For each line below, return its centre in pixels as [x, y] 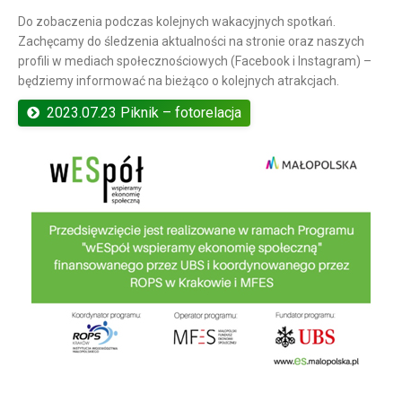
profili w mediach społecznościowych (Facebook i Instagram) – [195, 61]
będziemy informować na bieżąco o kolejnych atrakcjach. [179, 81]
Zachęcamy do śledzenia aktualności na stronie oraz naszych [191, 41]
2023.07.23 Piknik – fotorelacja [144, 113]
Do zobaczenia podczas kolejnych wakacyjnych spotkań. [177, 22]
